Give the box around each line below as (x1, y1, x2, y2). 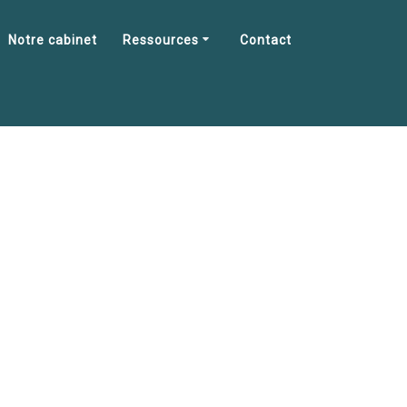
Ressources (122, 32, 199, 47)
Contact (239, 32, 292, 47)
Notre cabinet (8, 32, 98, 47)
